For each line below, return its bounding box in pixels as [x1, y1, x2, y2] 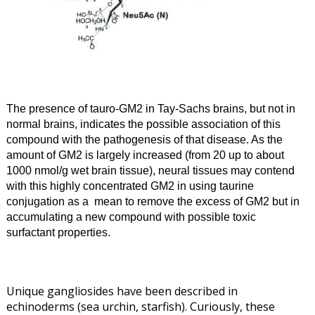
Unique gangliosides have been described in [6, 283, 238, 299]
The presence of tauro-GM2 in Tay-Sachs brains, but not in [6, 101, 295, 115]
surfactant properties [6, 225, 108, 238]
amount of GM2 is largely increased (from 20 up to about [6, 148, 284, 161]
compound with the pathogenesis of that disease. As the [6, 132, 283, 146]
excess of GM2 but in [195, 194, 300, 207]
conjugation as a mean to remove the [6, 194, 195, 207]
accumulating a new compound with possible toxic [6, 210, 256, 223]
